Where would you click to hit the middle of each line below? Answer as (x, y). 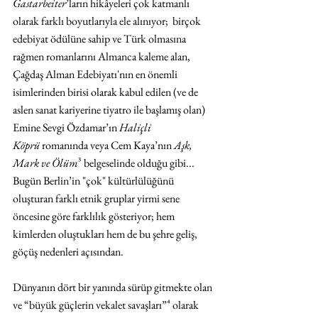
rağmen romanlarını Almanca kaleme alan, (103, 56)
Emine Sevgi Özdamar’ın (66, 127)
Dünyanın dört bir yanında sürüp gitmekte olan (114, 287)
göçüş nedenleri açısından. (69, 251)
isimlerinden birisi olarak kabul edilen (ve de (106, 92)
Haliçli (136, 127)
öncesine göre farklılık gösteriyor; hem (95, 216)
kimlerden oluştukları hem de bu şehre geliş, (106, 234)
